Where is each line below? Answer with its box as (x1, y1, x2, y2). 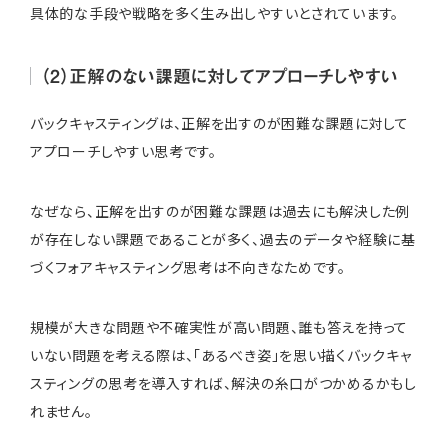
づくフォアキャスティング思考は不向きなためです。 (30, 256, 346, 277)
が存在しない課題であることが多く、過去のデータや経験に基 (30, 228, 416, 249)
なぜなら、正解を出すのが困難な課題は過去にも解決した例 (30, 200, 410, 221)
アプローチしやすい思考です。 (30, 140, 217, 161)
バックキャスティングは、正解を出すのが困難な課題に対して (30, 112, 409, 133)
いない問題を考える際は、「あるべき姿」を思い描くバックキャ (30, 344, 412, 365)
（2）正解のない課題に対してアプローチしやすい (41, 57, 398, 94)
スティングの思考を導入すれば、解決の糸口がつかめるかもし (30, 372, 417, 393)
